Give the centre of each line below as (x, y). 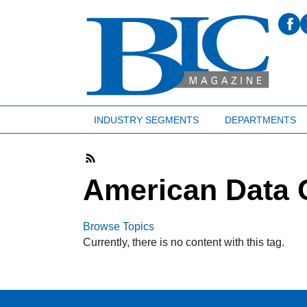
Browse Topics (119, 226)
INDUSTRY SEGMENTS (146, 120)
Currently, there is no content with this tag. (184, 242)
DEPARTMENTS (260, 120)
